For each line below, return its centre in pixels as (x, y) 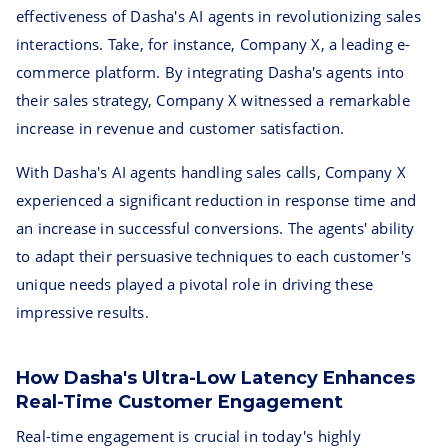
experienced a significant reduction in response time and (216, 200)
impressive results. (82, 312)
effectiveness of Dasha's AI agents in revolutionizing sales (218, 16)
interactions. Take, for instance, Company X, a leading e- (213, 44)
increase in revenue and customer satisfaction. (180, 128)
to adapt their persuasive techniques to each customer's (214, 256)
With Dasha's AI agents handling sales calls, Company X (211, 172)
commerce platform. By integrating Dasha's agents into (210, 72)
